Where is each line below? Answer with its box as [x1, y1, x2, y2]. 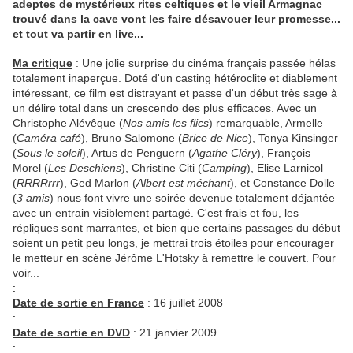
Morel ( [13, 162, 48, 175]
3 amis [17, 191, 50, 205]
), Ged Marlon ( [60, 176, 136, 190]
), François [257, 147, 310, 160]
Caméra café [17, 132, 81, 145]
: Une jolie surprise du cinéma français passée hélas [72, 57, 336, 70]
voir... [13, 266, 39, 280]
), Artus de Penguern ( [82, 147, 192, 160]
